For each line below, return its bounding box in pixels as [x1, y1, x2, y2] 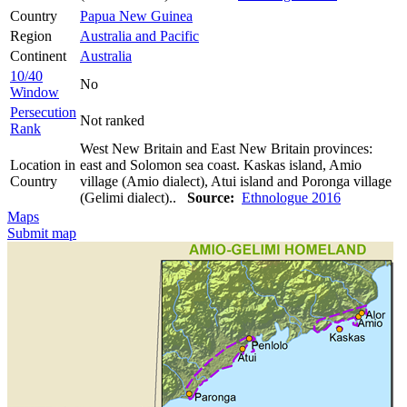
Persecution [10, 104, 76, 120]
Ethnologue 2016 [242, 189, 341, 205]
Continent [10, 47, 66, 64]
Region [10, 27, 52, 44]
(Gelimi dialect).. [80, 189, 187, 205]
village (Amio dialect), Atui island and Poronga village [80, 173, 392, 189]
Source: [187, 189, 234, 205]
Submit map [7, 224, 76, 241]
